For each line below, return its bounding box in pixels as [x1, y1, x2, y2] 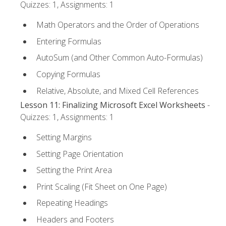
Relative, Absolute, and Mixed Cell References [36, 85, 199, 96]
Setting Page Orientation [36, 148, 123, 159]
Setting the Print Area [36, 164, 112, 176]
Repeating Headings [36, 197, 108, 209]
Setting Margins [36, 132, 92, 143]
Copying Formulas [36, 69, 100, 80]
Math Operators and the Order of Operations [36, 19, 199, 31]
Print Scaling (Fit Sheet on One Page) [36, 181, 167, 192]
